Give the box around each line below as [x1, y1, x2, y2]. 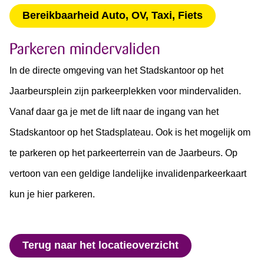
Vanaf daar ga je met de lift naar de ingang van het [9, 106, 219, 117]
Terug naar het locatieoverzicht [22, 239, 179, 252]
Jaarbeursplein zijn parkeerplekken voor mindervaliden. [9, 85, 241, 96]
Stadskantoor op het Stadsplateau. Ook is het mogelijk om [9, 127, 250, 137]
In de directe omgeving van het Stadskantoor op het [9, 65, 223, 75]
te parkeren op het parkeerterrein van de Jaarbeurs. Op [9, 147, 237, 158]
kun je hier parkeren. [9, 189, 95, 199]
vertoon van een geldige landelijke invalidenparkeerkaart [9, 168, 246, 179]
